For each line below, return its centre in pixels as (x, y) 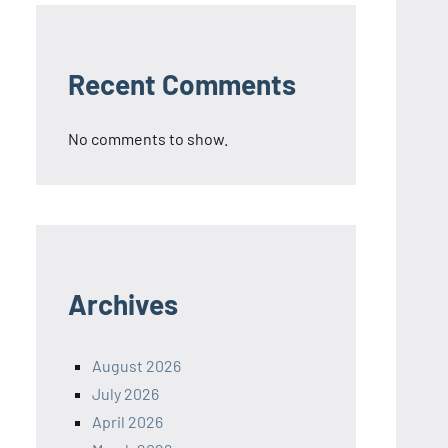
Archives (123, 304)
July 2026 (125, 394)
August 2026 (136, 366)
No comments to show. (148, 139)
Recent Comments (182, 84)
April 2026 (127, 422)
